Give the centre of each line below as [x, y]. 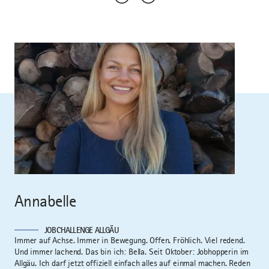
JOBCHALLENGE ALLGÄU [81, 230]
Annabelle [45, 201]
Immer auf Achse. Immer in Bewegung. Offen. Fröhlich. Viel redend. [130, 240]
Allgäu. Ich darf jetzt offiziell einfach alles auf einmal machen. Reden [132, 263]
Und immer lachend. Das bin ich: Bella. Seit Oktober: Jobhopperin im [132, 251]
